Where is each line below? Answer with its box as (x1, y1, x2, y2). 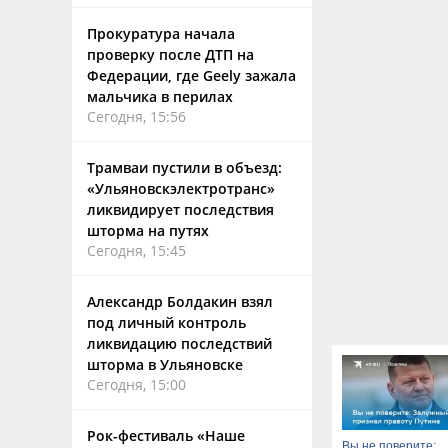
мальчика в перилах (87, 87, 233, 106)
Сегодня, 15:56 (87, 107, 186, 126)
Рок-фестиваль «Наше (87, 426, 245, 445)
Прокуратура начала (87, 24, 235, 43)
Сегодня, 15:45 (87, 241, 186, 260)
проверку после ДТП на (87, 45, 254, 64)
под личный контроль (87, 313, 246, 332)
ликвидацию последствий (87, 334, 272, 353)
